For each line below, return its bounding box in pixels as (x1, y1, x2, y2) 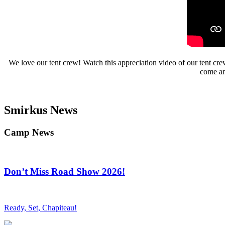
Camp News (4, 127, 54, 138)
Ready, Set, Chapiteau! (4, 203, 77, 212)
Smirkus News (4, 103, 77, 117)
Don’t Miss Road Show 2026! (4, 166, 125, 177)
